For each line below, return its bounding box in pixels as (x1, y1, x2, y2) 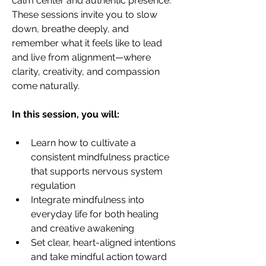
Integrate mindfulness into (31, 194, 147, 205)
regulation (31, 180, 75, 191)
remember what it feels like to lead (12, 37, 164, 49)
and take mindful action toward (31, 251, 169, 262)
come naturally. (12, 80, 80, 91)
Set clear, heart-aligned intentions (31, 237, 178, 248)
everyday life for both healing (31, 208, 161, 220)
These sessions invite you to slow (12, 9, 160, 20)
